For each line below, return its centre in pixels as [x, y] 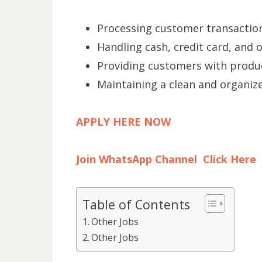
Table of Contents [136, 204]
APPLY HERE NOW [123, 121]
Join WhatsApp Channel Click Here [166, 159]
